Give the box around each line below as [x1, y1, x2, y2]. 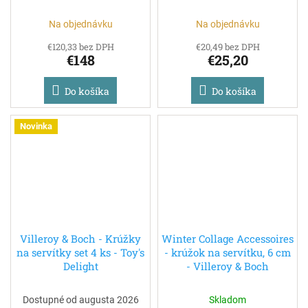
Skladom [209, 294, 246, 305]
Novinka [20, 121, 52, 132]
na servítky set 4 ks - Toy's [16, 245, 144, 259]
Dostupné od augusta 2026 [22, 294, 139, 305]
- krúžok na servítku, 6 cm [164, 245, 291, 259]
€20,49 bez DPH [195, 41, 260, 54]
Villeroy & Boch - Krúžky [20, 231, 141, 245]
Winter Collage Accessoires [162, 231, 294, 245]
